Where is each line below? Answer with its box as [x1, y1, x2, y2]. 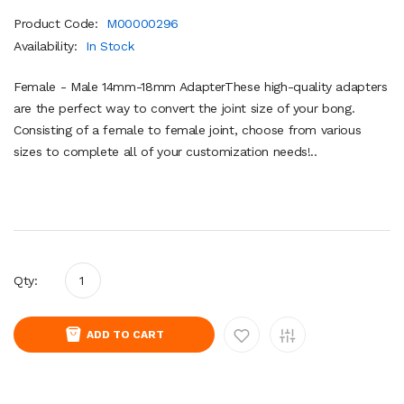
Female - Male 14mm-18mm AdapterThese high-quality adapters [14, 78, 388, 94]
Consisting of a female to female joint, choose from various [14, 122, 362, 137]
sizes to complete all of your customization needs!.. [14, 143, 317, 159]
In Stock [86, 38, 134, 53]
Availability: [14, 38, 82, 53]
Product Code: [14, 15, 103, 31]
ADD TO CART [87, 327, 164, 341]
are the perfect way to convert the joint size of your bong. [14, 100, 355, 115]
